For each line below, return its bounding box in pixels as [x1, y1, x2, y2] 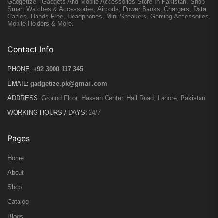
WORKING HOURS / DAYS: [7, 109, 87, 117]
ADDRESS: [7, 94, 40, 102]
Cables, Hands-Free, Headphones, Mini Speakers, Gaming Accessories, [7, 13, 211, 20]
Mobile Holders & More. [7, 20, 73, 28]
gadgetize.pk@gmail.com [30, 80, 107, 88]
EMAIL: [7, 80, 29, 88]
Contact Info [7, 44, 54, 54]
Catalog [7, 198, 29, 206]
